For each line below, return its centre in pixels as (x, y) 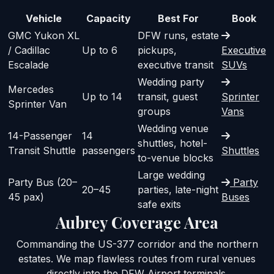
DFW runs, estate (178, 35)
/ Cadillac (29, 50)
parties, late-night (178, 189)
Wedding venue (173, 128)
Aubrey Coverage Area (137, 222)
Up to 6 (100, 50)
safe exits (159, 204)
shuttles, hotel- (172, 143)
